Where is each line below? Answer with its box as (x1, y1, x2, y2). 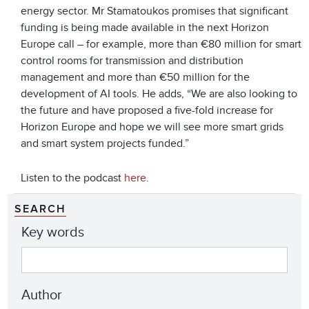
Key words (21, 224, 84, 241)
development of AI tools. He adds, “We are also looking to (21, 87, 297, 101)
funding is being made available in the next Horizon (21, 21, 269, 35)
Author (21, 286, 62, 303)
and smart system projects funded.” (21, 137, 189, 151)
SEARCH (14, 203, 66, 215)
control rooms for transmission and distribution (21, 54, 243, 68)
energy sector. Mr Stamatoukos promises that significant (21, 4, 288, 19)
